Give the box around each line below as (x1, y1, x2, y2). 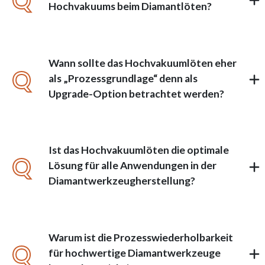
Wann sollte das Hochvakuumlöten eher (49, 56, 237, 69)
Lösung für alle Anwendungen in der (49, 159, 217, 172)
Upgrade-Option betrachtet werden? (49, 87, 225, 100)
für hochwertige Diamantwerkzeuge (49, 246, 221, 259)
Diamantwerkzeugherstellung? (49, 174, 196, 188)
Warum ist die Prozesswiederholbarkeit (49, 231, 234, 244)
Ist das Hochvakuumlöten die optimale (49, 144, 230, 157)
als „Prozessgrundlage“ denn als (49, 72, 198, 85)
